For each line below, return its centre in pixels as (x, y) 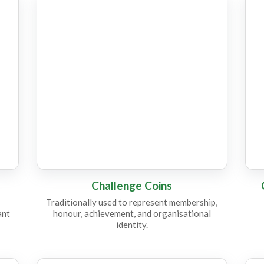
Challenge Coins (132, 185)
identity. (132, 225)
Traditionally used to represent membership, (132, 202)
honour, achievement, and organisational (132, 213)
